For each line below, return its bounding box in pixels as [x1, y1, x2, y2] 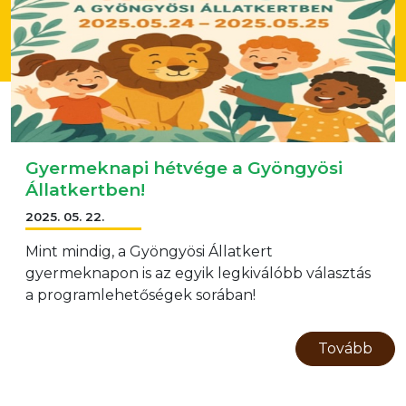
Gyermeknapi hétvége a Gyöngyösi [25, 157, 343, 179]
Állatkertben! [25, 179, 145, 200]
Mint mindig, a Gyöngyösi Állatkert [25, 243, 273, 261]
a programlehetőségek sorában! [25, 286, 256, 304]
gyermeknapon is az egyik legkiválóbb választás [25, 265, 371, 283]
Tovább [318, 339, 372, 357]
